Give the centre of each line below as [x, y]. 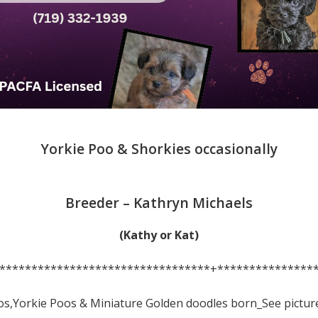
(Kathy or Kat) [159, 235]
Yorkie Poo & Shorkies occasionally [159, 149]
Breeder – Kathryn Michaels [159, 202]
